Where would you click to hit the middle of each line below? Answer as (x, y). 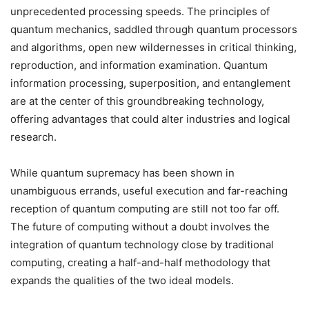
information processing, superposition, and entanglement (150, 83)
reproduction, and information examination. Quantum (139, 66)
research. (33, 137)
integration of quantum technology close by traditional (142, 245)
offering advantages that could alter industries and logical (150, 119)
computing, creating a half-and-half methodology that (140, 263)
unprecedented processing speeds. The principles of (140, 12)
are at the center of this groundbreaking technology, (137, 101)
